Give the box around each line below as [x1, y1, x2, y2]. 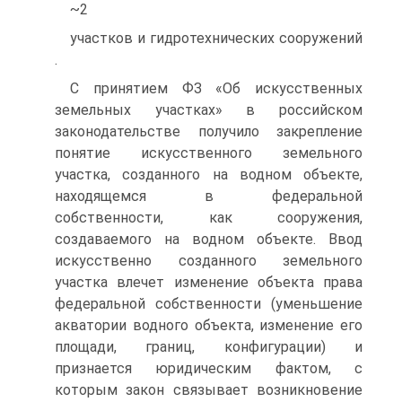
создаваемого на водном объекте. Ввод [55, 230, 363, 248]
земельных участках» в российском [55, 100, 363, 118]
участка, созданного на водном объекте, [55, 165, 363, 183]
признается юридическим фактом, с [55, 359, 363, 377]
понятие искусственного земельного [55, 144, 363, 162]
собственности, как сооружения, [55, 208, 363, 226]
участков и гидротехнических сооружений [70, 29, 363, 47]
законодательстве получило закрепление [55, 122, 363, 140]
